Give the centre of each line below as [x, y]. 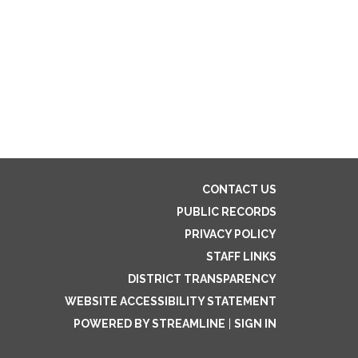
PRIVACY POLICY [231, 234]
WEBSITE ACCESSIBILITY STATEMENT [171, 301]
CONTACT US [239, 189]
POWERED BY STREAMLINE [149, 324]
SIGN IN [255, 324]
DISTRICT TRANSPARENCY [202, 279]
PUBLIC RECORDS [227, 212]
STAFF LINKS [241, 257]
